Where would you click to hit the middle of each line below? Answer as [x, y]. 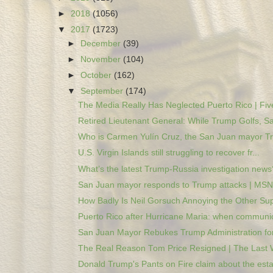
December [102, 43]
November [102, 60]
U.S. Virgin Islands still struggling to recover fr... [168, 153]
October [97, 76]
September [103, 91]
